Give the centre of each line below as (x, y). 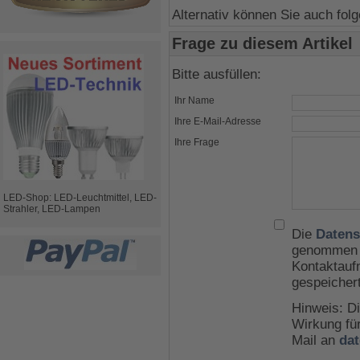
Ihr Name (194, 101)
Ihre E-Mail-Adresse (218, 122)
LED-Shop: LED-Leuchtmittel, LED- (80, 198)
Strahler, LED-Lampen (52, 209)
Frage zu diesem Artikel (262, 44)
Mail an (315, 341)
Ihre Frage (197, 143)
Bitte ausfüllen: (217, 74)
